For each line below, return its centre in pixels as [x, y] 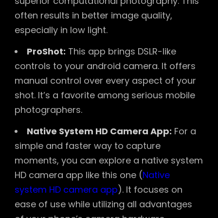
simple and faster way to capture [88, 146]
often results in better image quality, [93, 16]
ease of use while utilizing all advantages [103, 204]
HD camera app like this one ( [79, 175]
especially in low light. [61, 30]
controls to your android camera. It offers [105, 66]
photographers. [48, 110]
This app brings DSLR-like [121, 52]
